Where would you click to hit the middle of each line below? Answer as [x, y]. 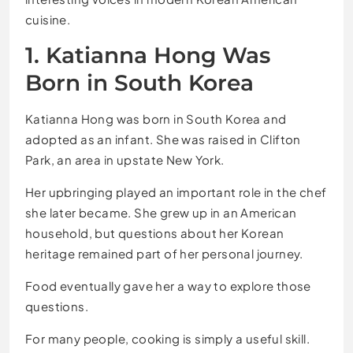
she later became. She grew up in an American [161, 212]
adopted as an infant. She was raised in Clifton [163, 139]
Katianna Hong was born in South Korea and [156, 118]
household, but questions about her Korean [155, 232]
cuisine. [48, 19]
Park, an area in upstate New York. [125, 159]
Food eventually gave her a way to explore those [168, 285]
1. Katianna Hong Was [148, 55]
